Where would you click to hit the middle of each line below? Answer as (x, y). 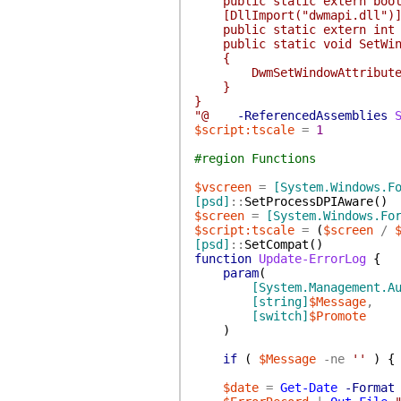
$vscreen (222, 187)
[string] (280, 302)
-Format (369, 388)
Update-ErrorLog (312, 259)
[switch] (280, 316)
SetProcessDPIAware (308, 201)
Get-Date (308, 388)
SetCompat (276, 244)
